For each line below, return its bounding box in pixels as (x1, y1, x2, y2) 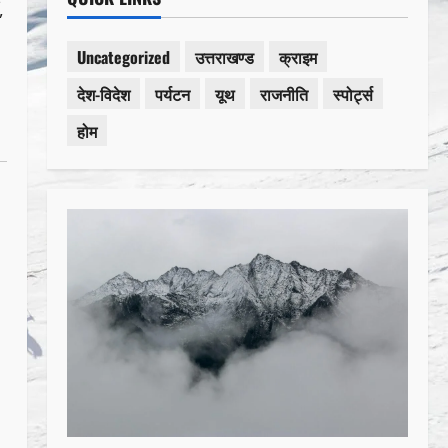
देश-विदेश (76, 81, 130, 106)
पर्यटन (154, 81, 190, 106)
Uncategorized (76, 44, 170, 69)
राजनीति (259, 81, 308, 106)
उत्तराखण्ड (194, 44, 254, 69)
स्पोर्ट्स (332, 81, 373, 106)
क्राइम (278, 44, 317, 69)
